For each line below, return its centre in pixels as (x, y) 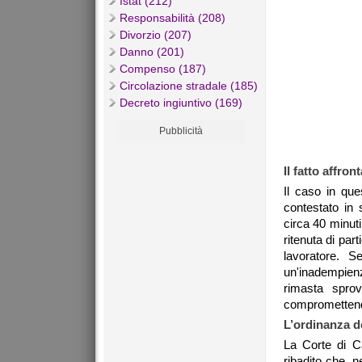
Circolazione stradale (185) (189, 86)
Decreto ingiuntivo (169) (181, 103)
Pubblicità (181, 131)
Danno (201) (152, 52)
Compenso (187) (163, 69)
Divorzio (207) (156, 35)
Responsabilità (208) (173, 18)
